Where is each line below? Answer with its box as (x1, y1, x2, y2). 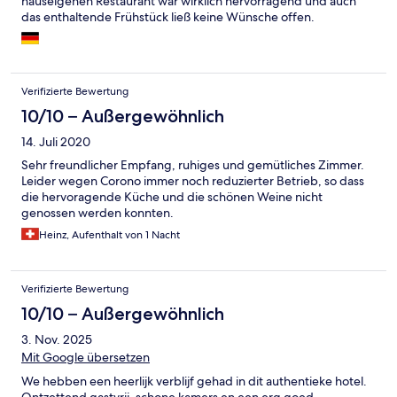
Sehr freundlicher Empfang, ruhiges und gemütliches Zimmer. (21, 157, 364, 174)
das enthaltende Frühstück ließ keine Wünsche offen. (21, 9, 315, 26)
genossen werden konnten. (21, 205, 174, 222)
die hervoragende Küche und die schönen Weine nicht (21, 189, 323, 206)
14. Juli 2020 (21, 134, 90, 151)
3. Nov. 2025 (21, 331, 92, 348)
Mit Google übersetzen (21, 349, 150, 366)
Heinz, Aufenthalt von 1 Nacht (39, 228, 180, 243)
